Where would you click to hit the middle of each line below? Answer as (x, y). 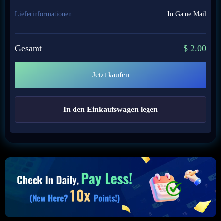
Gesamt (28, 48)
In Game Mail (187, 14)
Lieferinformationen (43, 14)
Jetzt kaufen (110, 75)
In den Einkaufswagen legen (110, 109)
